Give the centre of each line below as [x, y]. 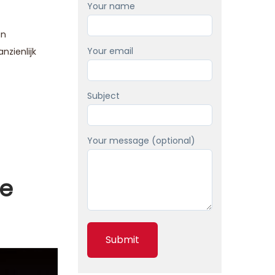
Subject [103, 96]
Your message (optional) [141, 141]
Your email [110, 51]
